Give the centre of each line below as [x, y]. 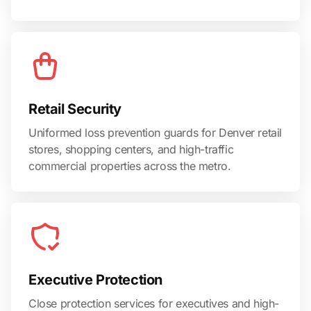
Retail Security [75, 109]
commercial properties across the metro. [130, 166]
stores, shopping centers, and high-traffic [131, 149]
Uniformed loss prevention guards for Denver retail [155, 132]
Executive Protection [95, 279]
